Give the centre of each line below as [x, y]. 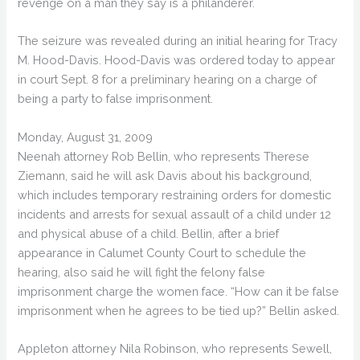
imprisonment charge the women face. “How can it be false [179, 291]
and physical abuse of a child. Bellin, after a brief [149, 233]
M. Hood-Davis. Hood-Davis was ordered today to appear [177, 60]
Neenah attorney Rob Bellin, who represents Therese [164, 156]
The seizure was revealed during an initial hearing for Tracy [178, 41]
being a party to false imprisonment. [116, 99]
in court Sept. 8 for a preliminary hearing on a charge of [168, 80]
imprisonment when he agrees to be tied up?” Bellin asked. [179, 310]
